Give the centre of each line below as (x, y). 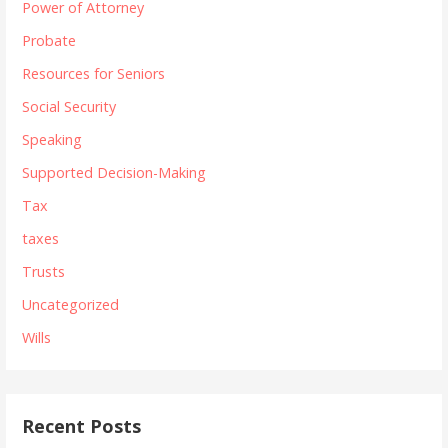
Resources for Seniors (94, 74)
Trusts (44, 272)
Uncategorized (71, 305)
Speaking (52, 140)
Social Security (69, 107)
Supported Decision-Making (114, 173)
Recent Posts (82, 425)
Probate (49, 41)
